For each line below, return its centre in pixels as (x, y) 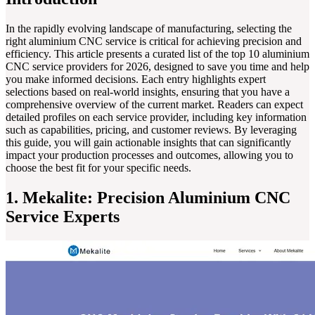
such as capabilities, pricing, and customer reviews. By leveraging (151, 130)
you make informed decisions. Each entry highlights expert (136, 79)
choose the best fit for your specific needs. (98, 168)
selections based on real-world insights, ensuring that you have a (148, 92)
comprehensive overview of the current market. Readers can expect (154, 105)
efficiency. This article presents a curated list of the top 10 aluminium (157, 54)
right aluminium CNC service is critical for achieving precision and (154, 41)
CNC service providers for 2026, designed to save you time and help (157, 67)
